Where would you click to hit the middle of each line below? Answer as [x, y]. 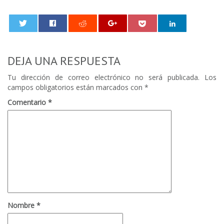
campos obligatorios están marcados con [76, 87]
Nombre [22, 205]
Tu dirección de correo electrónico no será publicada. [104, 77]
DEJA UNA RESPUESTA [64, 61]
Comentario [28, 102]
